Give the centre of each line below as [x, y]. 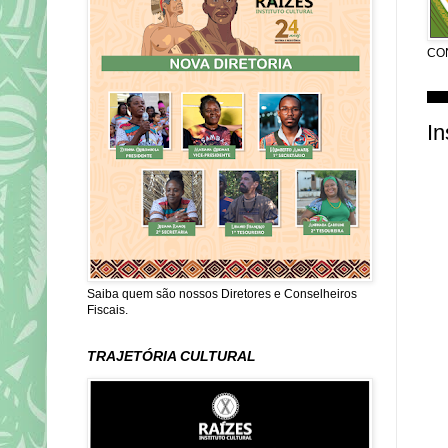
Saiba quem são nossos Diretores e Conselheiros [222, 294]
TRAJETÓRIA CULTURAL [171, 356]
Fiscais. [107, 310]
